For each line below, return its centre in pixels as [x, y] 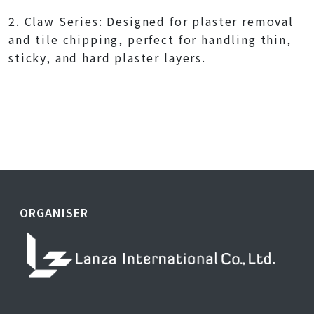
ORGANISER [54, 212]
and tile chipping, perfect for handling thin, [150, 39]
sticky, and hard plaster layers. [107, 57]
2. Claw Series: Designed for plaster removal [151, 21]
